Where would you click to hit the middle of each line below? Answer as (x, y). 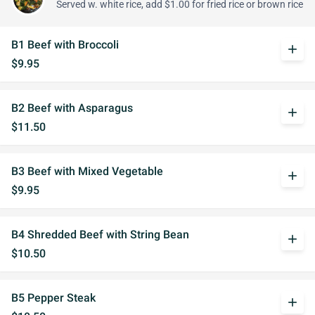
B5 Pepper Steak (53, 298)
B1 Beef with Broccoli (65, 45)
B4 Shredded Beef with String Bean (100, 234)
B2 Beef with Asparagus (72, 108)
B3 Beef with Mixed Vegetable (87, 171)
